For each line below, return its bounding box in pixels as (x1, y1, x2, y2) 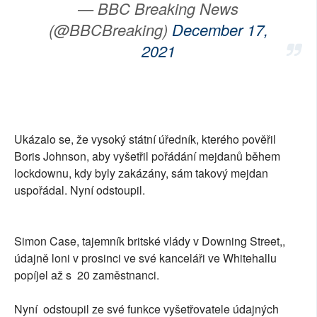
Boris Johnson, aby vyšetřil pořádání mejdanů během (14, 148, 280, 164)
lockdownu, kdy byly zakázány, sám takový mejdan (14, 165, 268, 181)
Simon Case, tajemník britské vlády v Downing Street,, (14, 233, 285, 249)
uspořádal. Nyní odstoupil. (14, 182, 145, 198)
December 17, (171, 18, 268, 40)
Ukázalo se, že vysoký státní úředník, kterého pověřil (14, 131, 276, 147)
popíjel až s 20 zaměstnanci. (14, 267, 159, 283)
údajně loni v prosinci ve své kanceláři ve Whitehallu (14, 250, 277, 266)
